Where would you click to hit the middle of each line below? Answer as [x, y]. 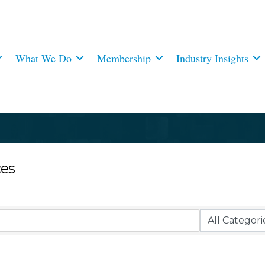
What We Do [44, 58]
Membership [124, 58]
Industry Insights [213, 58]
